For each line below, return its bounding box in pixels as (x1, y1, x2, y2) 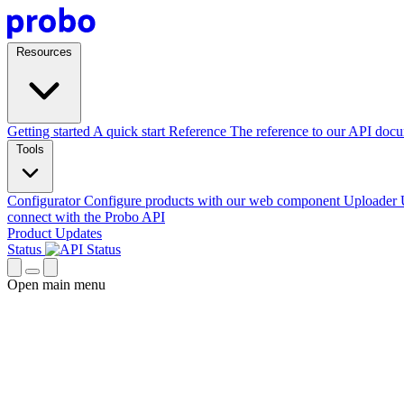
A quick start (93, 124, 165, 139)
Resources (16, 45, 72, 59)
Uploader (344, 193, 397, 208)
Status (7, 242, 45, 257)
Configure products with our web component (84, 193, 340, 208)
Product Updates (7, 225, 102, 241)
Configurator (7, 193, 80, 208)
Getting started (7, 124, 90, 139)
